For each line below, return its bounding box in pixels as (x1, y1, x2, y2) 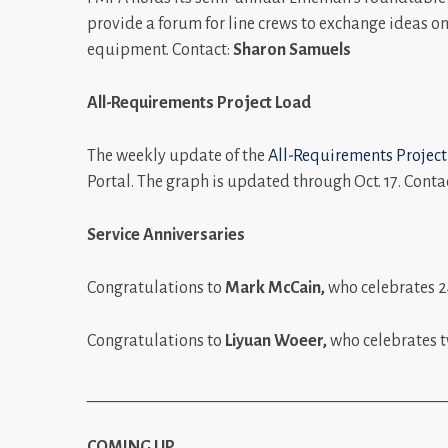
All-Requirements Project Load (87, 93, 311, 112)
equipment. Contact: (87, 40, 233, 59)
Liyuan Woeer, (225, 331, 327, 350)
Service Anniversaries (87, 225, 245, 244)
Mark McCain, (225, 278, 328, 297)
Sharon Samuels (233, 40, 351, 59)
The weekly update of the (87, 146, 268, 165)
